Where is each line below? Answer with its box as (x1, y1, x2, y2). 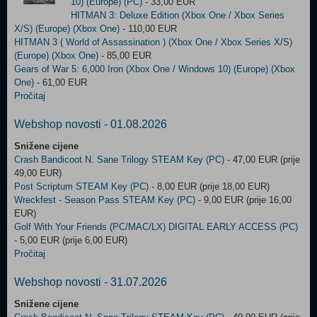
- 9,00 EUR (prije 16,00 (195, 195, 292, 205)
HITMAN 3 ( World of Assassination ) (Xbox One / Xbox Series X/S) (14, 37, 292, 47)
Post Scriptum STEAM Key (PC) (14, 181, 149, 192)
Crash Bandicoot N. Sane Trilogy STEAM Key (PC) (14, 154, 224, 165)
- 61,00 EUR (34, 77, 87, 88)
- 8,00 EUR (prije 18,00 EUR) (149, 181, 270, 192)
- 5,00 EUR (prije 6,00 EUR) (14, 235, 127, 246)
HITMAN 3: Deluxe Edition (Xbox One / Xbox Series (71, 10, 284, 21)
